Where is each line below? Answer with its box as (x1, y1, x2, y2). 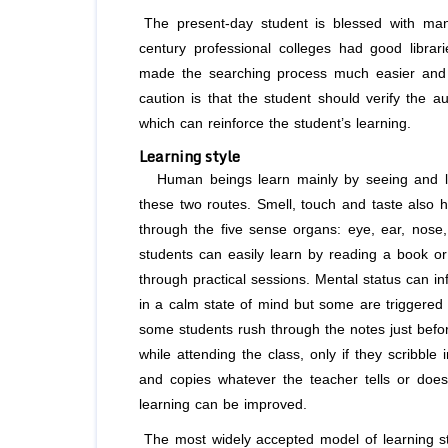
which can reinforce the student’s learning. (139, 116, 411, 132)
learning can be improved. (139, 397, 307, 413)
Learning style (139, 144, 240, 169)
